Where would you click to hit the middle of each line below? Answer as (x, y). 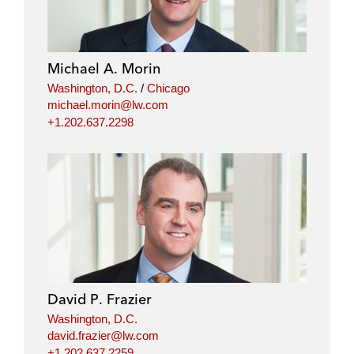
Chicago (168, 88)
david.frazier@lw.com (103, 335)
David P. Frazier (100, 299)
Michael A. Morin (104, 68)
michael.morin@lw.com (108, 105)
